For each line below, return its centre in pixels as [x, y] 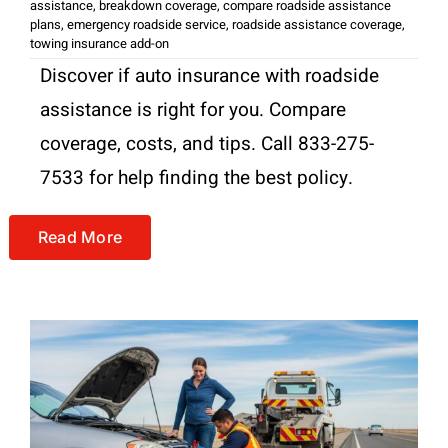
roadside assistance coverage [316, 24]
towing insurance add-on [99, 43]
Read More [80, 236]
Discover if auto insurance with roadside [209, 75]
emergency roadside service [146, 24]
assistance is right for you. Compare [192, 109]
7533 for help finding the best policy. [196, 177]
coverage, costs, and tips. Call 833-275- [206, 143]
